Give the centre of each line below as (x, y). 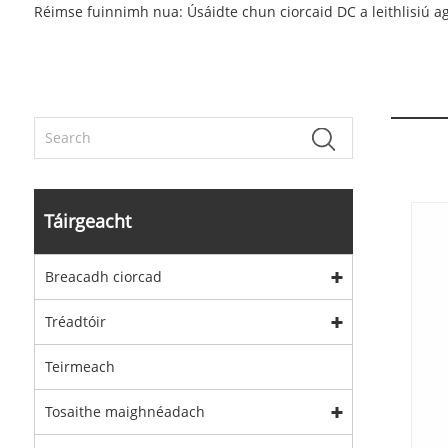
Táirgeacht (87, 221)
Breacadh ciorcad (103, 277)
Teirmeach (79, 367)
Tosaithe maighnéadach (124, 412)
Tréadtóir (75, 322)
